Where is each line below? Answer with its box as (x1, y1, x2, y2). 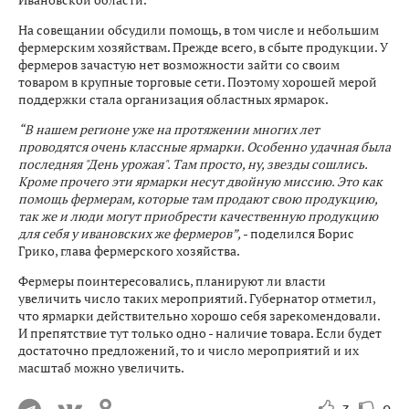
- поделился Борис (243, 225, 354, 242)
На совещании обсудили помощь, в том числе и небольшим (18, 21, 379, 38)
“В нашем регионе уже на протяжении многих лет (18, 121, 320, 138)
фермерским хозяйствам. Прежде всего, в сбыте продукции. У (18, 38, 388, 56)
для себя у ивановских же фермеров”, (18, 225, 243, 242)
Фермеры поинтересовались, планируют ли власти (18, 272, 326, 289)
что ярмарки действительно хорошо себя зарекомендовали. (18, 307, 380, 324)
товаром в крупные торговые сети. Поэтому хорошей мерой (18, 73, 377, 90)
